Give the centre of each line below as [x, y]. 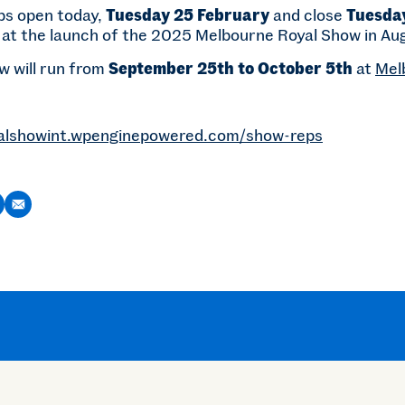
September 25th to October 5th [231, 68]
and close [308, 15]
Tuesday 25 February [188, 15]
